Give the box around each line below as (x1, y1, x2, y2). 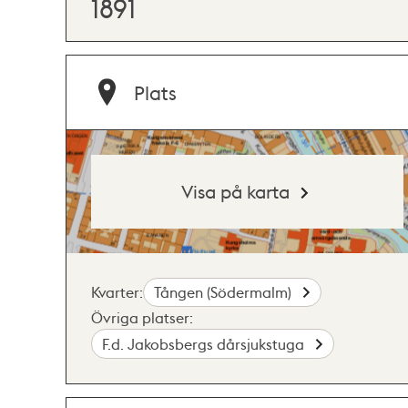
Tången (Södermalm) (154, 281, 296, 301)
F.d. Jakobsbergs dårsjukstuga (102, 333, 309, 353)
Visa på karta (181, 178, 291, 203)
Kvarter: (91, 281, 143, 301)
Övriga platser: (91, 308, 193, 328)
